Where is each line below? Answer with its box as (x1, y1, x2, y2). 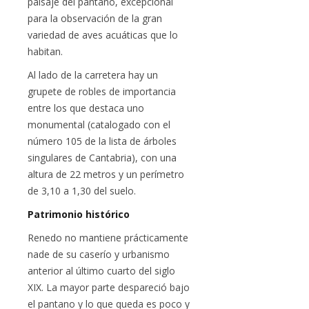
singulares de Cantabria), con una (28, 150, 177, 164)
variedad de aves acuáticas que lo (28, 28, 178, 41)
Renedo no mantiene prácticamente (28, 230, 188, 244)
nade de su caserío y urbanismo (28, 247, 170, 261)
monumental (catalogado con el (28, 117, 170, 131)
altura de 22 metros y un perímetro (28, 167, 184, 181)
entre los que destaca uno (28, 101, 144, 114)
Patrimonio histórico (28, 207, 130, 221)
